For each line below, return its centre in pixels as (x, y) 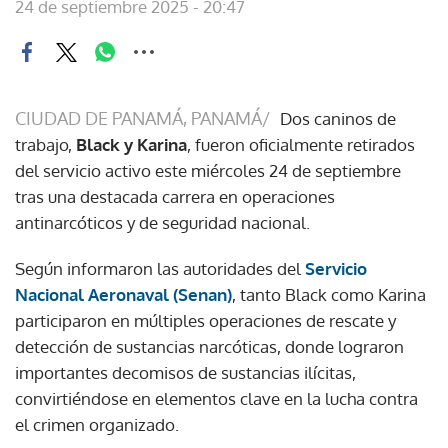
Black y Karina (131, 144)
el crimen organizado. (97, 424)
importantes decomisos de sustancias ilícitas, (185, 372)
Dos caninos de (338, 118)
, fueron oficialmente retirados (301, 144)
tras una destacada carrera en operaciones (175, 196)
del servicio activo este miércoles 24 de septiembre (208, 170)
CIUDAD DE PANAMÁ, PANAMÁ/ (142, 118)
